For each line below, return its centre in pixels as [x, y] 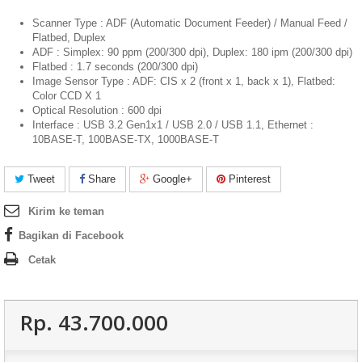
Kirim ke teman [66, 211]
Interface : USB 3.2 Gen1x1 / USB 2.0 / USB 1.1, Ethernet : [173, 124]
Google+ [171, 179]
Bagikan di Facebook [71, 235]
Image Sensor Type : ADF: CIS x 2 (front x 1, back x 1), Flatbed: [184, 81]
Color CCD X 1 [67, 95]
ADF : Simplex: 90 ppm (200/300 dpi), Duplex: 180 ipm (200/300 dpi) [192, 52]
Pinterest [248, 179]
